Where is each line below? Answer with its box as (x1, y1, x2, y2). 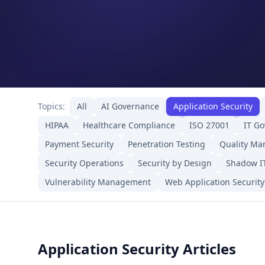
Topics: (38, 101, 65, 112)
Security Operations (45, 157, 124, 169)
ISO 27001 (189, 119, 230, 131)
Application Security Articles (38, 239, 236, 258)
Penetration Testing (128, 138, 205, 150)
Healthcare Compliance (83, 119, 175, 131)
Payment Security (45, 138, 114, 150)
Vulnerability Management (45, 176, 151, 188)
